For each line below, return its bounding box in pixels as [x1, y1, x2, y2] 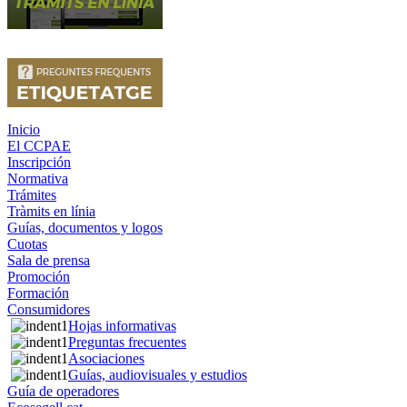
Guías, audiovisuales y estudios [68, 367, 247, 382]
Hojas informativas [68, 318, 176, 333]
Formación [7, 285, 69, 301]
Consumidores [7, 302, 90, 317]
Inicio [7, 122, 40, 137]
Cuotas [7, 236, 47, 252]
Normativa [7, 171, 68, 186]
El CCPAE [7, 138, 71, 154]
